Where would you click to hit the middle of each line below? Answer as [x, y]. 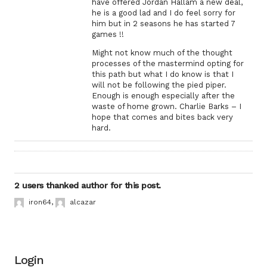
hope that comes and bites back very [162, 117]
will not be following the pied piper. [159, 85]
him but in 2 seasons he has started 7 [164, 24]
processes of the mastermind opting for [168, 63]
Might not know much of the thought [162, 53]
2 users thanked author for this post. [88, 185]
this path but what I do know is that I [163, 74]
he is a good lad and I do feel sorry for [164, 13]
